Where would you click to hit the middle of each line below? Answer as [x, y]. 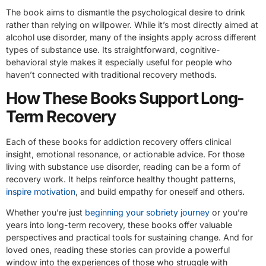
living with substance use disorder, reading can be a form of [123, 166]
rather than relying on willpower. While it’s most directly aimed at [132, 24]
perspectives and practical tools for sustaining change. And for [129, 237]
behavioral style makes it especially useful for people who [119, 62]
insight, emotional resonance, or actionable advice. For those [125, 154]
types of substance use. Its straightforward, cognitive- [113, 49]
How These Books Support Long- [125, 98]
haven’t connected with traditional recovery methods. [111, 74]
